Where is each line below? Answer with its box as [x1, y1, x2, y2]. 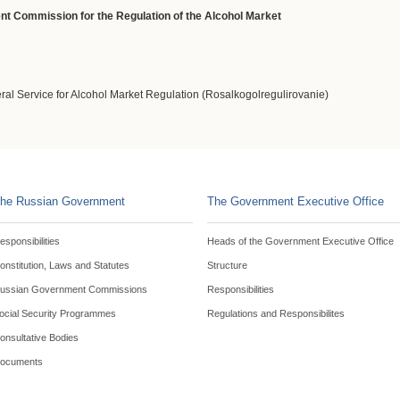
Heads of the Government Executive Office [206, 236, 394, 246]
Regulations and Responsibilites [206, 308, 345, 319]
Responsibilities [206, 284, 274, 295]
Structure [206, 260, 247, 271]
